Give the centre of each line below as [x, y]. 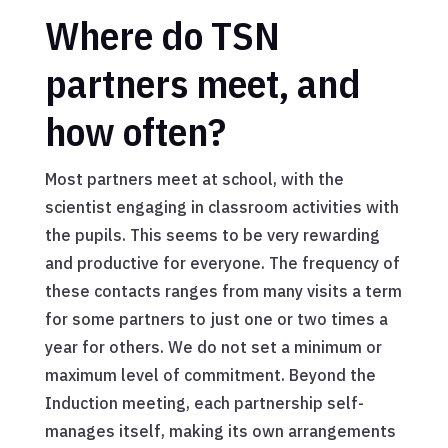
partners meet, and [202, 83]
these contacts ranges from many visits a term [223, 291]
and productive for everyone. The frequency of [222, 263]
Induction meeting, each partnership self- [204, 403]
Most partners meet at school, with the [194, 179]
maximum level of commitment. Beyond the [210, 375]
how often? [135, 131]
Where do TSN [162, 35]
